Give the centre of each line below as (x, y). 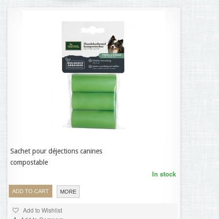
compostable (29, 162)
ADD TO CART (31, 191)
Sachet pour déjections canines (56, 151)
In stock (164, 174)
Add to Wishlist (42, 210)
